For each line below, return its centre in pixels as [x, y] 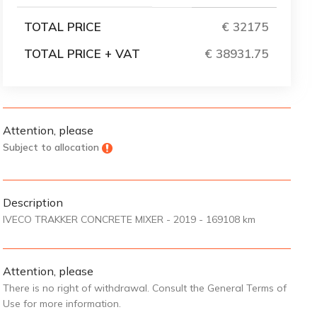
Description [33, 202]
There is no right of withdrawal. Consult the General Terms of [144, 288]
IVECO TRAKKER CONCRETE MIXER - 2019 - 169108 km [129, 219]
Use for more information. [62, 304]
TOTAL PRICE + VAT [82, 53]
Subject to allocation [51, 147]
